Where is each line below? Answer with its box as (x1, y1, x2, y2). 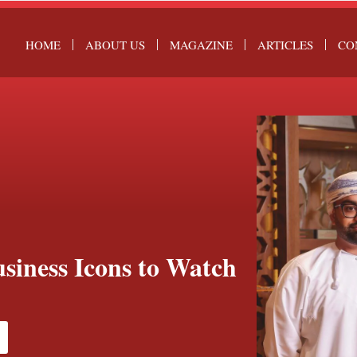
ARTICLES (257, 36, 313, 53)
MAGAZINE (169, 36, 233, 53)
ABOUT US (84, 36, 145, 53)
